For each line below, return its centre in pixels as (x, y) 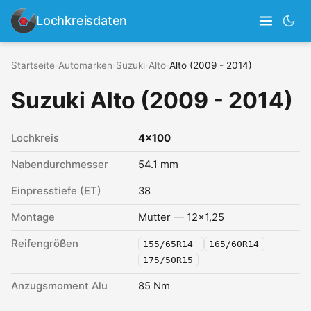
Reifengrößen (45, 244)
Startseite (33, 65)
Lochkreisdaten (82, 20)
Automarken (85, 65)
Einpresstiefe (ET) (56, 191)
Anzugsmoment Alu (59, 286)
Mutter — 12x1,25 (181, 217)
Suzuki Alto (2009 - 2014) (152, 100)
